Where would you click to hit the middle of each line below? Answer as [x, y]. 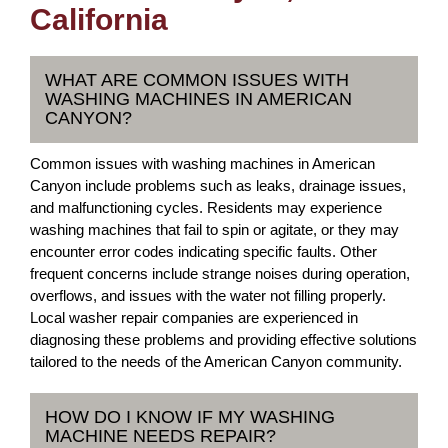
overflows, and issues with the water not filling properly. [208, 295]
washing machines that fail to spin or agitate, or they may [214, 229]
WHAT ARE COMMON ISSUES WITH [197, 80]
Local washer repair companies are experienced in [194, 317]
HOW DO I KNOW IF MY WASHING [190, 417]
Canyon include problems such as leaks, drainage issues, [218, 185]
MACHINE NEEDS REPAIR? [160, 436]
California [99, 19]
